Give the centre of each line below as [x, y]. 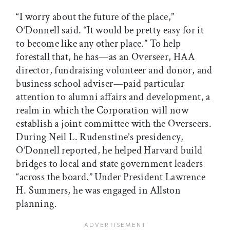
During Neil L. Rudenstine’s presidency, [100, 137]
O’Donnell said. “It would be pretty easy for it [110, 30]
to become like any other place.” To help [99, 43]
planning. [36, 204]
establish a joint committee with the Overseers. [114, 123]
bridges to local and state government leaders [110, 164]
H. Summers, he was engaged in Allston [99, 190]
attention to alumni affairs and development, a [113, 97]
